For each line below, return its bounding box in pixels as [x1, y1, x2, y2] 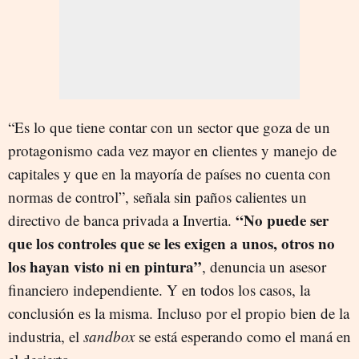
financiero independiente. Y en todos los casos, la [8, 280, 310, 300]
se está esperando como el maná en [135, 326, 351, 346]
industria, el [8, 326, 83, 346]
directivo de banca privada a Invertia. [8, 210, 236, 230]
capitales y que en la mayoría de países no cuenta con [8, 163, 331, 184]
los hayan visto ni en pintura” [8, 256, 202, 277]
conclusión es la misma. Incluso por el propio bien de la [8, 303, 349, 323]
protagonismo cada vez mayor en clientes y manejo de [8, 140, 337, 160]
